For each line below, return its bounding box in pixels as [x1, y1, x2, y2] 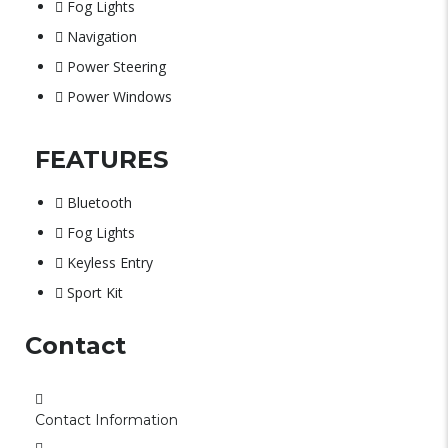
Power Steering [67, 57, 166, 76]
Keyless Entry [67, 253, 153, 272]
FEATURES [35, 145, 168, 174]
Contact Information [35, 411, 178, 429]
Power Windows [67, 87, 172, 106]
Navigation [67, 27, 137, 46]
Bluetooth [67, 193, 132, 212]
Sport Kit [67, 283, 123, 302]
